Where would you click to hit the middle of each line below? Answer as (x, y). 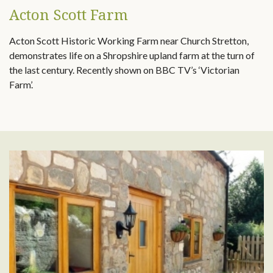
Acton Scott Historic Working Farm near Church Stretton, (129, 41)
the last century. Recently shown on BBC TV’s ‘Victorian (124, 70)
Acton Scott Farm (69, 14)
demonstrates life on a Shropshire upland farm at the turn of (132, 55)
